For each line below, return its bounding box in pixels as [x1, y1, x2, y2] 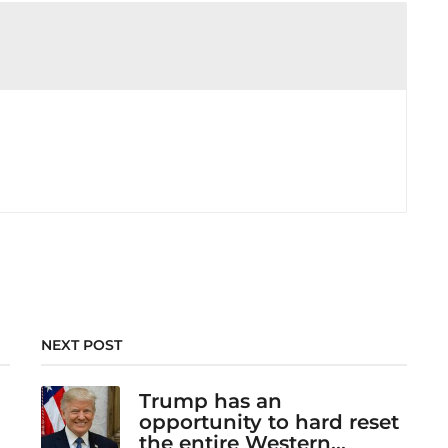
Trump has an [138, 388, 282, 413]
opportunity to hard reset [138, 409, 399, 434]
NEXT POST [40, 335, 122, 354]
